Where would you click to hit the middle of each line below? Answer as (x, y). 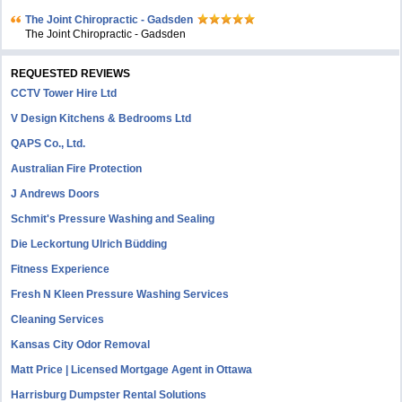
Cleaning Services (58, 319)
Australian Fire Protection (77, 169)
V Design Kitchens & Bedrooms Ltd (101, 118)
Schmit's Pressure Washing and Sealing (113, 219)
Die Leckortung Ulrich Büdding (89, 244)
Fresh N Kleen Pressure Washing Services (120, 294)
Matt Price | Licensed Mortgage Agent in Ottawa (132, 370)
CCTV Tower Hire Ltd (64, 93)
